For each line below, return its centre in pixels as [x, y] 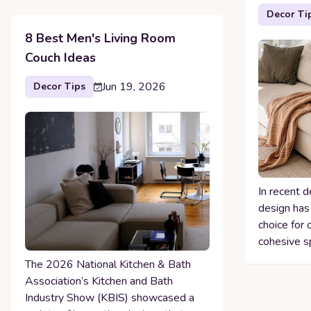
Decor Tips [59, 87]
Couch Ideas [60, 58]
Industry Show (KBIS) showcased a [110, 297]
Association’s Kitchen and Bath [99, 281]
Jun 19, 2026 [134, 87]
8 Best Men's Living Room [100, 39]
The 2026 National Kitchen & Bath [108, 264]
